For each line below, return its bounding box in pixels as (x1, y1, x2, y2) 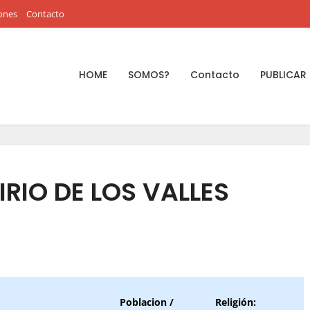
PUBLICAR (260, 68, 307, 82)
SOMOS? (128, 68, 170, 82)
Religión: (215, 295, 256, 309)
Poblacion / (119, 295, 174, 309)
